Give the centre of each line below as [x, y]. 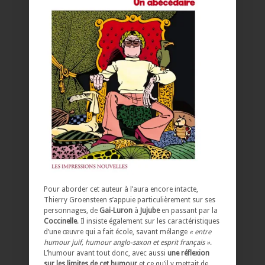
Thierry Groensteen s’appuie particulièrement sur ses [130, 200]
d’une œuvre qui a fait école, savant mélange [117, 232]
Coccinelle [60, 221]
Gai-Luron [116, 210]
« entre [200, 232]
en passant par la [189, 210]
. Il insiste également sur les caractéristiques [148, 221]
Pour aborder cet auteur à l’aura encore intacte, [121, 189]
